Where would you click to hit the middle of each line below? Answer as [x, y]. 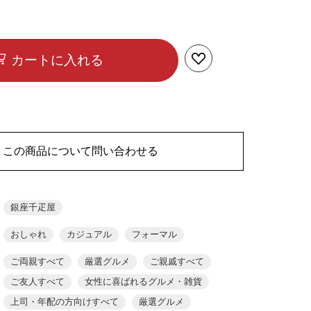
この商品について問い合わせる [81, 151]
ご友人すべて [37, 282]
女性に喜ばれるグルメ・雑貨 [143, 282]
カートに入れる [57, 60]
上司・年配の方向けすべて [65, 302]
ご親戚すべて [177, 262]
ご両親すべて [37, 262]
